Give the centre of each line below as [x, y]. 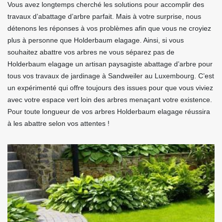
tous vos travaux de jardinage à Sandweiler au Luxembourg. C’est [111, 76]
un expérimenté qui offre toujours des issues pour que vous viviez [110, 88]
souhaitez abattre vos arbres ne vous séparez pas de [91, 52]
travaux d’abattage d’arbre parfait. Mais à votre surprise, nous [104, 17]
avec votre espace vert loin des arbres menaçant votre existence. [110, 100]
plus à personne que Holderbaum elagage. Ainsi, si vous [96, 40]
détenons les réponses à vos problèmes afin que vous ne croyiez [109, 28]
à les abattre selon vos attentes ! [58, 124]
